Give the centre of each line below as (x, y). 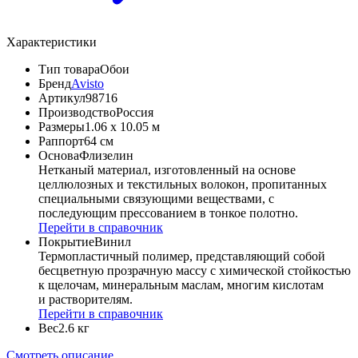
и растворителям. (86, 300)
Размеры (62, 127)
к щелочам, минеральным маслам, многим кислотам (181, 285)
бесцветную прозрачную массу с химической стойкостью (195, 271)
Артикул (62, 98)
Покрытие (66, 242)
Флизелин (106, 156)
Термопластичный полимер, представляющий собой (182, 257)
